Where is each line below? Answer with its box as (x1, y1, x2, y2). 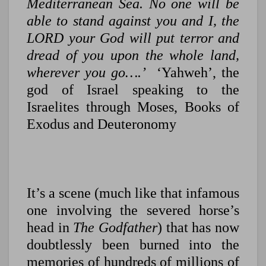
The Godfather (73, 220, 158, 236)
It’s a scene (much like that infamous (27, 185, 239, 201)
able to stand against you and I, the (27, 13, 239, 29)
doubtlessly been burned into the (27, 237, 239, 253)
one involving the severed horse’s (27, 202, 239, 218)
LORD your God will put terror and (27, 30, 239, 46)
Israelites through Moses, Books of (27, 99, 239, 115)
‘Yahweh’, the (146, 65, 239, 81)
